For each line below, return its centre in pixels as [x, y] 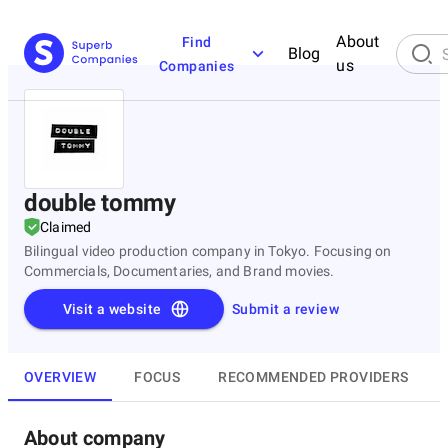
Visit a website [112, 309]
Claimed [66, 227]
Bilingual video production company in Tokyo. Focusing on [208, 251]
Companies [197, 66]
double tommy [100, 203]
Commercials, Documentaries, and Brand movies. [179, 271]
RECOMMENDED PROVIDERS [313, 376]
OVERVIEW [60, 376]
